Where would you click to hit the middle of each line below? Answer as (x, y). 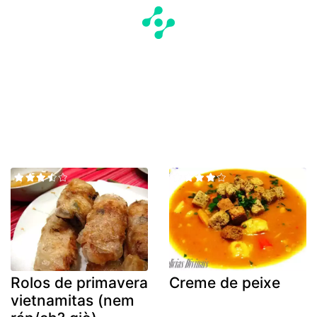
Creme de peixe (225, 282)
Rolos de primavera (79, 282)
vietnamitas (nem (73, 300)
